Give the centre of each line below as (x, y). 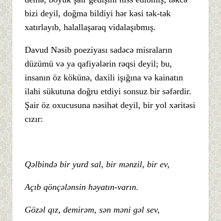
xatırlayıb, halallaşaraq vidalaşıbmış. (90, 27)
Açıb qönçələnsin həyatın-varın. (82, 187)
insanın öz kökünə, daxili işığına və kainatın (104, 78)
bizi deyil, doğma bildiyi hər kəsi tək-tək (98, 14)
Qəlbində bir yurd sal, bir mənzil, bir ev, (97, 165)
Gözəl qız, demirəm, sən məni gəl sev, (92, 210)
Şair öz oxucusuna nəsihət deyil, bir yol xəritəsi (110, 105)
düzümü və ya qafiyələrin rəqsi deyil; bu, (98, 64)
